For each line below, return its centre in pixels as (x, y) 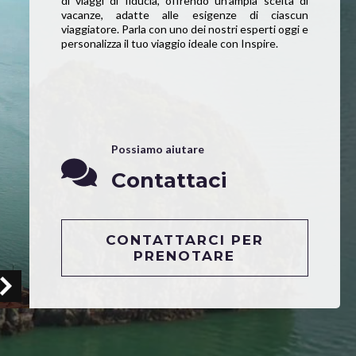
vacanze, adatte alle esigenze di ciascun (184, 14)
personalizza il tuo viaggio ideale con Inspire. (169, 43)
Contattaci (168, 180)
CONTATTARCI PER (184, 240)
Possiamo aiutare (157, 149)
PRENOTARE (185, 255)
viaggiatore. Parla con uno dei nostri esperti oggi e (184, 29)
